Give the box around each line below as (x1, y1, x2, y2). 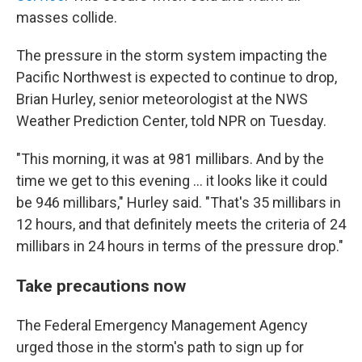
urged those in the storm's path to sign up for (16, 339, 304, 356)
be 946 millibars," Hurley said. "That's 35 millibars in (16, 194, 341, 211)
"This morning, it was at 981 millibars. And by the (16, 150, 324, 167)
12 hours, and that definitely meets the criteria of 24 (16, 216, 346, 233)
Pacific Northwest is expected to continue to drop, (16, 69, 337, 86)
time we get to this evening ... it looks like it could (16, 172, 327, 189)
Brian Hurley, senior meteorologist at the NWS (16, 90, 308, 107)
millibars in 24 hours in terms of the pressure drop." (16, 238, 343, 255)
